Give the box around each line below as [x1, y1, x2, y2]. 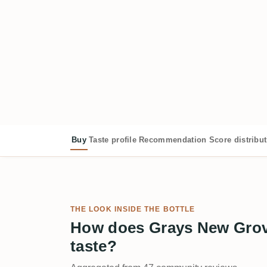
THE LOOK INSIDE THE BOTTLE [70, 204, 195, 213]
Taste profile [88, 135, 137, 144]
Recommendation [139, 135, 207, 144]
